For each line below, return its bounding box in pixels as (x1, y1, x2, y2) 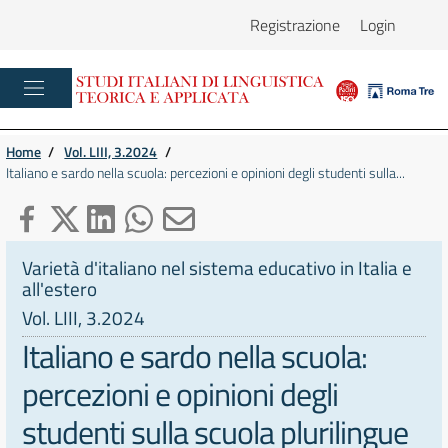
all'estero (22, 274, 97, 304)
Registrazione (250, 13, 340, 37)
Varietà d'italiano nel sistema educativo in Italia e (22, 253, 412, 283)
